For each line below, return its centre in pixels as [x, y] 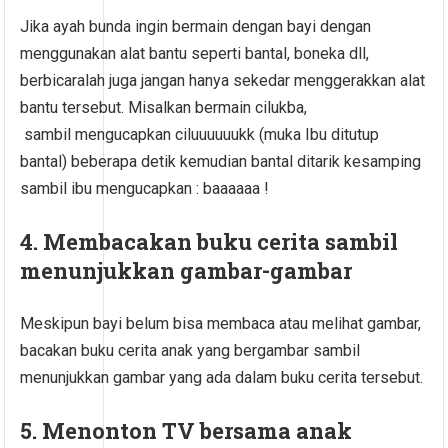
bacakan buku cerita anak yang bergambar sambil [190, 350]
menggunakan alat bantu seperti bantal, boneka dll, [195, 53]
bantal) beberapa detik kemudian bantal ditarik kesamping [221, 161]
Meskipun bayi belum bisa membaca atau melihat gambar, [221, 323]
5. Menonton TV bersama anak [186, 430]
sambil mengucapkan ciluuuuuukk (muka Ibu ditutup [200, 134]
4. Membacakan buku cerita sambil [209, 241]
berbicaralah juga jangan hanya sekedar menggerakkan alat [223, 80]
